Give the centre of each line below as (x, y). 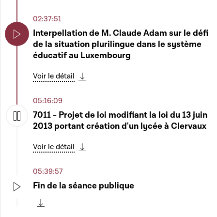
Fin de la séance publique (84, 186)
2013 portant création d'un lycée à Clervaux (120, 126)
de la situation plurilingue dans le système (117, 44)
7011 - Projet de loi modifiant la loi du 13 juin (120, 115)
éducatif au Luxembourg (82, 55)
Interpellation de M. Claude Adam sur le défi (121, 33)
